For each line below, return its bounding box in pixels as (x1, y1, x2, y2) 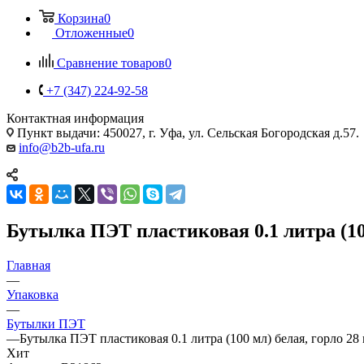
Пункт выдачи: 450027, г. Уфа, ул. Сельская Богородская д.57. (14, 125, 359, 140)
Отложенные (55, 25, 128, 40)
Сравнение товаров (57, 55, 165, 70)
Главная (6, 258, 50, 272)
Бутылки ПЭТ (6, 316, 85, 331)
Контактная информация (6, 110, 144, 125)
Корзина (58, 11, 104, 25)
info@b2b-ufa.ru (19, 140, 105, 154)
